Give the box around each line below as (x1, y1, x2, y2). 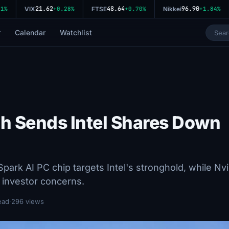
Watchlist (59, 28, 92, 37)
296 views (11, 197, 44, 205)
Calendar (14, 28, 45, 37)
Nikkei (156, 5, 175, 13)
